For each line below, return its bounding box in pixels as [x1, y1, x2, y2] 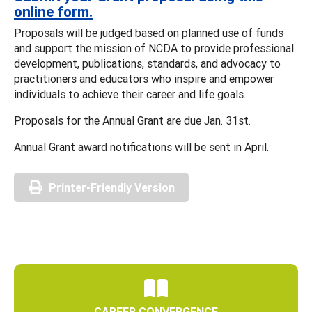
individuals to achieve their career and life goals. [14, 86, 249, 101]
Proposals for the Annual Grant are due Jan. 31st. [14, 113, 251, 127]
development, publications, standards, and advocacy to [14, 56, 281, 70]
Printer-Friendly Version [49, 180, 175, 194]
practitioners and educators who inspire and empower [14, 71, 274, 86]
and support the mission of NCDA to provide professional [14, 40, 294, 55]
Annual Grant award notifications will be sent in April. [14, 139, 269, 154]
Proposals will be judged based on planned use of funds [14, 25, 283, 40]
